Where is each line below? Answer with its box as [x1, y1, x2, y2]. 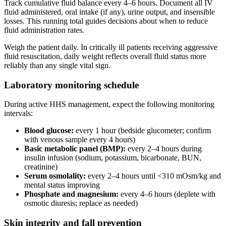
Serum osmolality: [24, 172, 86, 181]
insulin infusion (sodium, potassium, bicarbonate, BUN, [24, 153, 201, 162]
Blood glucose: [24, 126, 74, 135]
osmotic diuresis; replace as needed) [24, 199, 138, 208]
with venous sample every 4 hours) [24, 135, 135, 144]
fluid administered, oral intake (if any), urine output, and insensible [4, 7, 215, 16]
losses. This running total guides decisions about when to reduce [4, 16, 208, 25]
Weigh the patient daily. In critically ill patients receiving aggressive [4, 42, 217, 51]
